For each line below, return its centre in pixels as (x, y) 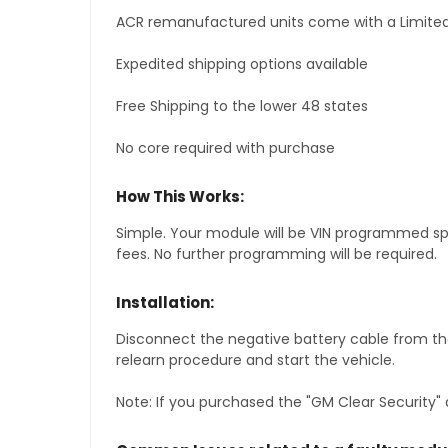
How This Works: (179, 197)
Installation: (164, 303)
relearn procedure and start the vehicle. (255, 360)
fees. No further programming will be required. (276, 254)
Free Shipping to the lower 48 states (241, 106)
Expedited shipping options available (241, 64)
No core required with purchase (225, 148)
